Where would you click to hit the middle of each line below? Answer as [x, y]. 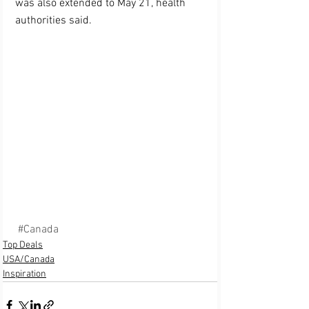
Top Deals [23, 246]
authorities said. [53, 21]
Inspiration [24, 275]
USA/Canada [29, 260]
